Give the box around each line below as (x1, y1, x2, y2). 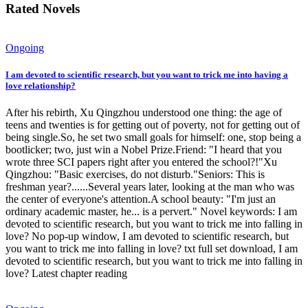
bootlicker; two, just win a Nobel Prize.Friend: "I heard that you (5, 144, 282, 156)
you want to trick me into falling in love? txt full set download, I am (5, 243, 298, 255)
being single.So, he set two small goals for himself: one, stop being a (5, 131, 301, 144)
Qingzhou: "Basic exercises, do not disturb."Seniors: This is (5, 168, 265, 181)
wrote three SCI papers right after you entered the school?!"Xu (5, 156, 277, 168)
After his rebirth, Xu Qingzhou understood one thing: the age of (5, 107, 282, 119)
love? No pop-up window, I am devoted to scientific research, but (5, 230, 289, 243)
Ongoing (5, 42, 44, 54)
